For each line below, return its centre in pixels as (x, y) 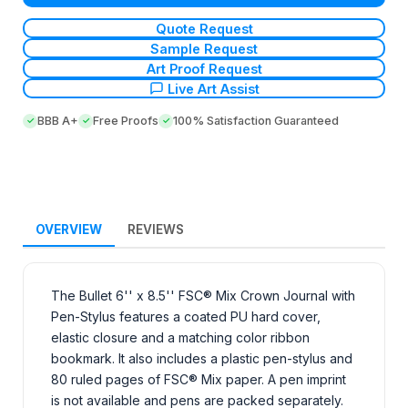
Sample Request (204, 48)
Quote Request (204, 28)
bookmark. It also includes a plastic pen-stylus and (202, 359)
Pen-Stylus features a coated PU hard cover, (186, 317)
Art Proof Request (204, 68)
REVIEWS (156, 230)
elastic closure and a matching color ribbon (180, 338)
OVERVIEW (69, 230)
